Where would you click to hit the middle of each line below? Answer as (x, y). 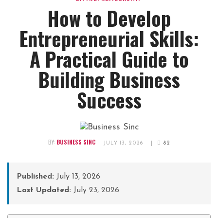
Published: (35, 177)
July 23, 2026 (95, 191)
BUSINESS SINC (76, 142)
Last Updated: (44, 191)
